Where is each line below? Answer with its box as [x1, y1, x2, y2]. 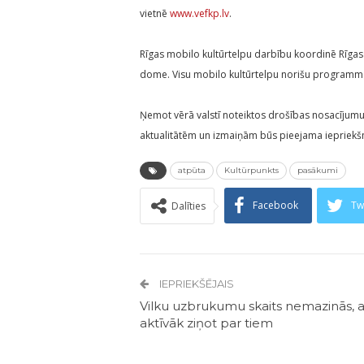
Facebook [253, 198, 298, 213]
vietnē [140, 6, 170, 21]
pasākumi [297, 165, 338, 176]
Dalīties [171, 199, 206, 214]
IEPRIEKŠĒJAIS [157, 277, 234, 291]
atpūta [178, 165, 206, 176]
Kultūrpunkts [224, 165, 279, 176]
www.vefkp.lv [170, 6, 229, 21]
